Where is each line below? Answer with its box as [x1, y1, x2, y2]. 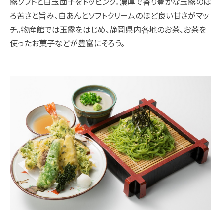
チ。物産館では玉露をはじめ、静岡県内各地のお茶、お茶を [10, 24, 206, 35]
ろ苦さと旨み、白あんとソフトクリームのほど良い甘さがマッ [10, 10, 209, 21]
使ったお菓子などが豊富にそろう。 [10, 38, 125, 49]
